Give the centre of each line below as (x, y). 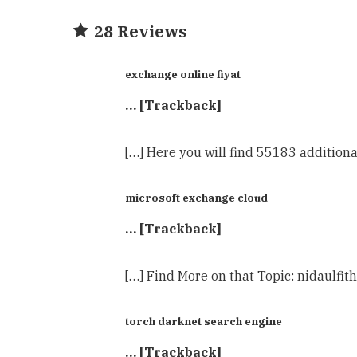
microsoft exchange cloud (196, 197)
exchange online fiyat (183, 74)
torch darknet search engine (204, 321)
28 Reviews (140, 31)
